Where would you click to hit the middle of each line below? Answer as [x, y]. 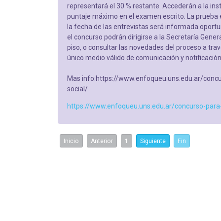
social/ [77, 89]
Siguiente [153, 141]
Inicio [71, 141]
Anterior [102, 141]
